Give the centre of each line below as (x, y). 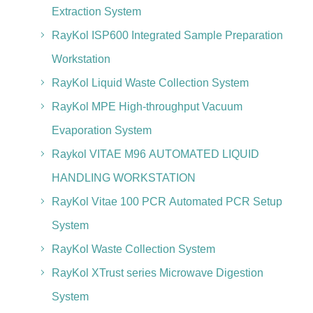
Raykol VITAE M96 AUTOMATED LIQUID (155, 154)
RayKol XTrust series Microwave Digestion (157, 273)
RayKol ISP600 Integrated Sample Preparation (167, 35)
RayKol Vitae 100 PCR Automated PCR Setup (167, 202)
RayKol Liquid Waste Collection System (150, 83)
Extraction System (96, 12)
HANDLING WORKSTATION (123, 178)
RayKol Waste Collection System (133, 249)
